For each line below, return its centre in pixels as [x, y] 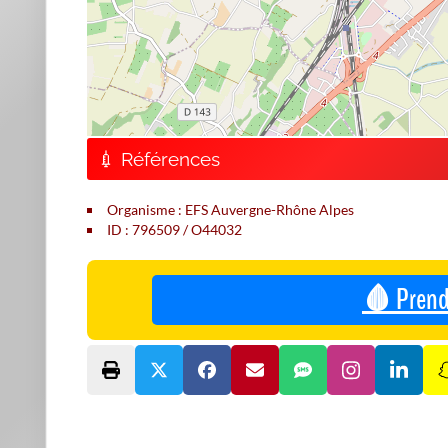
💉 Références [158, 159]
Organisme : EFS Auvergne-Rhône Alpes [230, 209]
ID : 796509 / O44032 [174, 229]
